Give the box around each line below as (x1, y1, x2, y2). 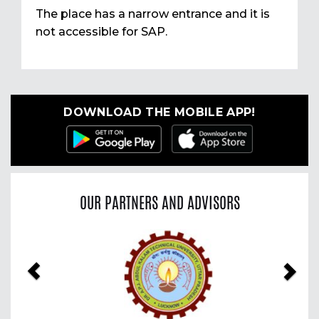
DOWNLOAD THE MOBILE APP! (63, 105, 256, 120)
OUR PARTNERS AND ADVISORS (79, 191, 240, 214)
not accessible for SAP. (36, 25, 167, 39)
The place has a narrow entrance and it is (36, 7, 270, 21)
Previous (24, 229, 99, 251)
